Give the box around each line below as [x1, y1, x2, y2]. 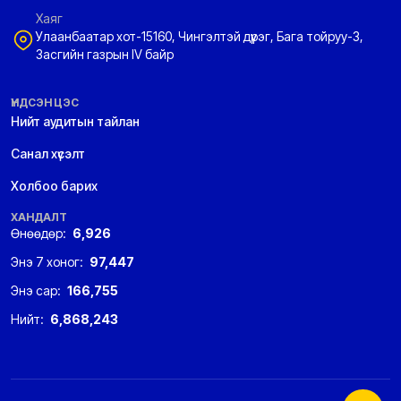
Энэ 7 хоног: [11, 254, 86, 269]
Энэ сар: [11, 283, 64, 298]
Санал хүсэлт [11, 146, 85, 161]
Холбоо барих [11, 178, 98, 193]
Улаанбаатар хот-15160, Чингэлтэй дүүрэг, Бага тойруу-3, [36, 29, 363, 44]
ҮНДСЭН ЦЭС [11, 96, 79, 109]
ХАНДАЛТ [11, 210, 67, 224]
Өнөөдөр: [11, 226, 69, 241]
